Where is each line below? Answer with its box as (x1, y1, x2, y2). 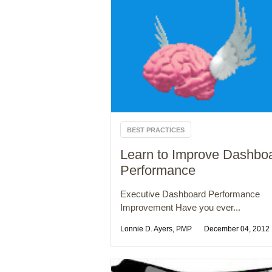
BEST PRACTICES (127, 126, 185, 134)
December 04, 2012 (204, 225, 270, 234)
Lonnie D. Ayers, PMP (120, 225, 192, 234)
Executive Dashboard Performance (120, 189, 260, 200)
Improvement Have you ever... (120, 202, 240, 213)
